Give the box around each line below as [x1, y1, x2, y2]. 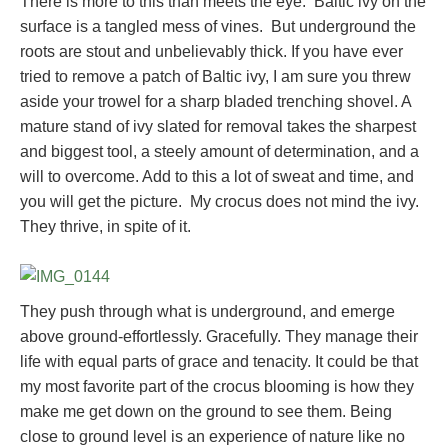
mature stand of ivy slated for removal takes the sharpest [20, 118, 416, 136]
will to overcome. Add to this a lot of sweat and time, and [20, 168, 414, 186]
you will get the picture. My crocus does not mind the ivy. [20, 193, 419, 211]
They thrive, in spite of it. [20, 218, 191, 236]
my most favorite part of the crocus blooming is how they [20, 378, 414, 396]
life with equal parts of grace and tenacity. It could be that [20, 353, 418, 371]
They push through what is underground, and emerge [20, 303, 395, 321]
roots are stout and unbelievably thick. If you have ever [20, 43, 403, 61]
